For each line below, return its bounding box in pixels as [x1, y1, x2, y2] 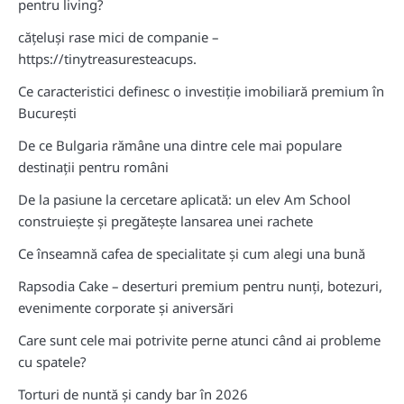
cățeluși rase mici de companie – [18, 28, 218, 47]
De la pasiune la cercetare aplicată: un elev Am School [18, 190, 351, 209]
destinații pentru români [18, 158, 169, 177]
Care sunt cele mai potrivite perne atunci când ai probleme [18, 331, 381, 350]
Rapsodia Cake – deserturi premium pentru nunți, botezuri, [18, 277, 382, 296]
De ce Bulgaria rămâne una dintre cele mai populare [18, 136, 342, 155]
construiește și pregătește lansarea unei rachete [18, 212, 313, 231]
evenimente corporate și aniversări [18, 298, 234, 317]
